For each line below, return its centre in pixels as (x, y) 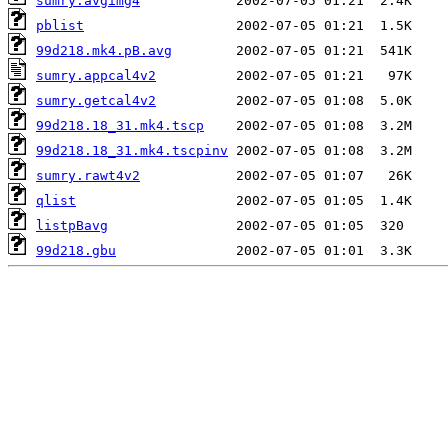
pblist (60, 26)
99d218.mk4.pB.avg (104, 51)
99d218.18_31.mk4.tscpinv (132, 151)
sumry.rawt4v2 (88, 176)
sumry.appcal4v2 (96, 76)
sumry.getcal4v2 (96, 101)
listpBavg (72, 226)
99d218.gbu (76, 251)
